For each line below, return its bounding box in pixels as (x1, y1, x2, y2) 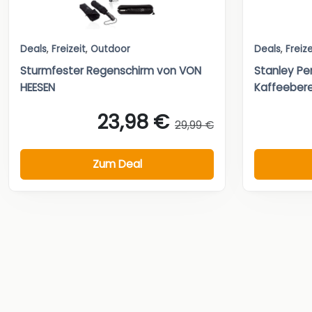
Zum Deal (92, 156, 142, 171)
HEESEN (20, 80, 55, 95)
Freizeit (52, 42, 86, 56)
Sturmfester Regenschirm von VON (20, 63, 201, 79)
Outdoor (91, 42, 130, 56)
